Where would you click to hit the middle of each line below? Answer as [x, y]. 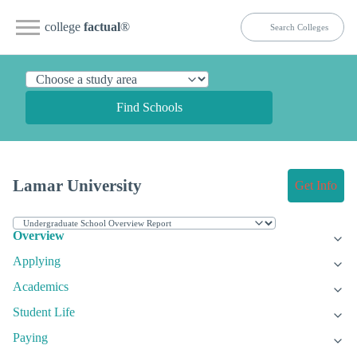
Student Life [44, 312]
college [64, 27]
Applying [37, 261]
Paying [30, 338]
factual [102, 27]
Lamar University [77, 186]
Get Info [316, 186]
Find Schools [149, 107]
